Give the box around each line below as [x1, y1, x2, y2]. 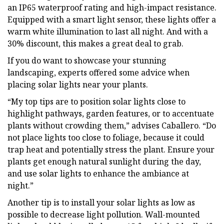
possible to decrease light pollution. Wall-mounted [7, 208, 200, 220]
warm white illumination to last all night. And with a [7, 25, 208, 37]
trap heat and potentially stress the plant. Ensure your [7, 143, 214, 155]
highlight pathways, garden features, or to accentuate [7, 107, 214, 119]
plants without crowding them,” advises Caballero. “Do [7, 119, 216, 131]
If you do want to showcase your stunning [7, 54, 166, 66]
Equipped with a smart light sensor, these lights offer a [7, 13, 216, 25]
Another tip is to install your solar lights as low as [7, 196, 195, 208]
